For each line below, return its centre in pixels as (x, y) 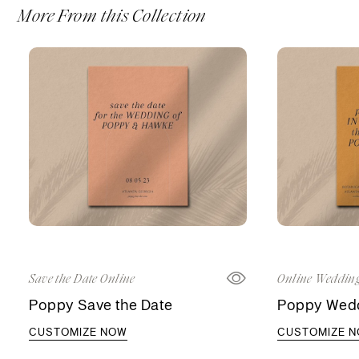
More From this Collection (112, 16)
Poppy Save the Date (101, 305)
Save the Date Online (82, 279)
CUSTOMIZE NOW (79, 332)
